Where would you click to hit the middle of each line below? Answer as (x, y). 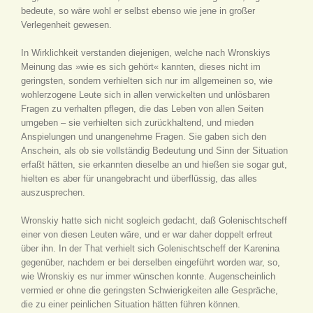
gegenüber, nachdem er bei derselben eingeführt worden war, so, (151, 262)
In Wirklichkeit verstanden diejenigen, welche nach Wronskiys (146, 53)
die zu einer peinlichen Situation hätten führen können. (131, 304)
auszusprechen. (53, 192)
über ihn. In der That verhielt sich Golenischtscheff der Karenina (150, 248)
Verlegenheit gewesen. (66, 25)
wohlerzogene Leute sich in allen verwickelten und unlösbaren (145, 95)
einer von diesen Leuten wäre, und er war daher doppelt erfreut (147, 234)
